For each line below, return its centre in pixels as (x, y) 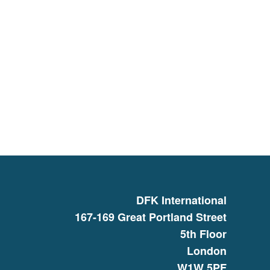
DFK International (181, 200)
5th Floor (203, 234)
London (207, 251)
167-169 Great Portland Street (151, 217)
